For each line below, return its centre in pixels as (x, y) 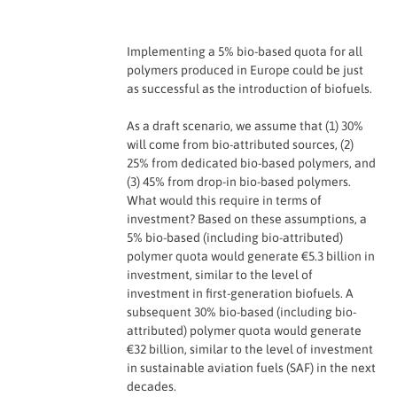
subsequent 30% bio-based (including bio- (242, 311)
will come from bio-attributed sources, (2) (241, 144)
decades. (152, 386)
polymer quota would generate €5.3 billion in (251, 256)
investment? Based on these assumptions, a (247, 218)
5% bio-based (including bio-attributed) (235, 237)
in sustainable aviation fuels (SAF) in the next (252, 367)
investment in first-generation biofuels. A (241, 293)
